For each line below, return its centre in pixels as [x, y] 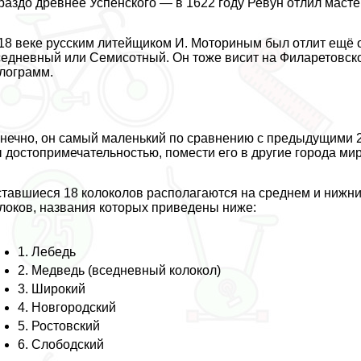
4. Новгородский [67, 307]
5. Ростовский [59, 326]
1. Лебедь [47, 251]
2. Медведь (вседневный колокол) [120, 270]
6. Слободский [61, 344]
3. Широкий [52, 288]
